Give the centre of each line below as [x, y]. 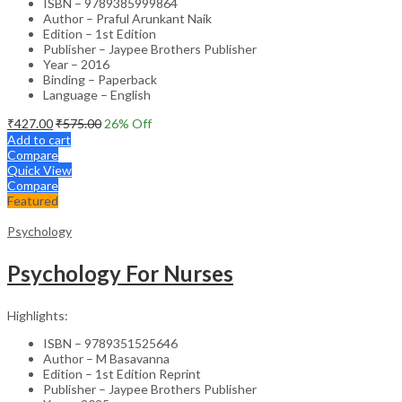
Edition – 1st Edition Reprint [122, 373]
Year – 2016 [76, 64]
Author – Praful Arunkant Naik [127, 18]
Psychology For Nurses [120, 273]
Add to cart [39, 139]
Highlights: [38, 315]
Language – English [97, 94]
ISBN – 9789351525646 [110, 343]
